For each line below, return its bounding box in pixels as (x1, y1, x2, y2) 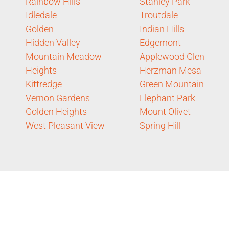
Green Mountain (140, 78, 204, 89)
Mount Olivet (140, 106, 191, 117)
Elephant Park (140, 92, 195, 103)
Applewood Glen (140, 51, 204, 62)
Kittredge (26, 78, 62, 89)
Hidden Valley (26, 37, 80, 48)
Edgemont (140, 37, 181, 48)
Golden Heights (26, 106, 87, 117)
